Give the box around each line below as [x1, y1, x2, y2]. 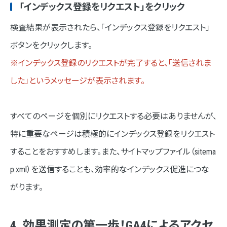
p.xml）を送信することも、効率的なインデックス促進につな [10, 165, 209, 175]
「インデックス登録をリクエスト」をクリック [19, 2, 185, 13]
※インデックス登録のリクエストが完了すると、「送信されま [10, 58, 211, 68]
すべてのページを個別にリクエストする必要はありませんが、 [10, 111, 217, 122]
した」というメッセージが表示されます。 [10, 76, 145, 86]
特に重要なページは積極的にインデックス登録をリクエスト [10, 129, 215, 139]
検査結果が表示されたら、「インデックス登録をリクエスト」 [10, 23, 210, 33]
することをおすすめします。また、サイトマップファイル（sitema [10, 147, 216, 157]
